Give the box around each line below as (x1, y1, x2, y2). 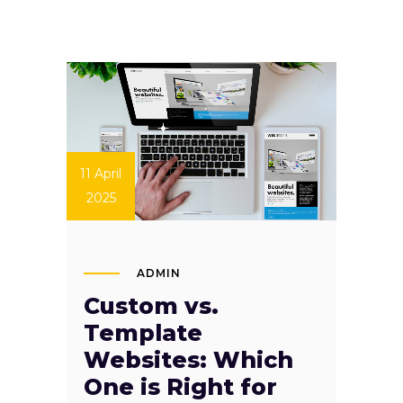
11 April (80, 165, 121, 182)
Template (84, 318, 202, 346)
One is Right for (84, 372, 277, 400)
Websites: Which (84, 345, 293, 373)
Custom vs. (84, 291, 219, 319)
